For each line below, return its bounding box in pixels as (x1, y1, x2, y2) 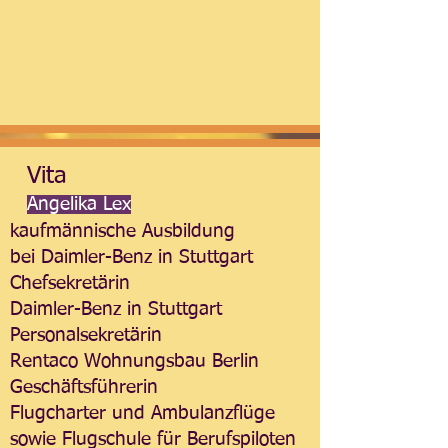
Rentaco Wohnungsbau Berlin (10, 352, 259, 371)
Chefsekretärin (10, 274, 130, 293)
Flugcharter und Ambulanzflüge (10, 404, 275, 423)
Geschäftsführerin (10, 378, 158, 397)
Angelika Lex (27, 195, 131, 214)
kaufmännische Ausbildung (10, 222, 235, 241)
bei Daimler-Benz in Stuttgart (10, 248, 253, 267)
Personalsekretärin (10, 326, 162, 345)
